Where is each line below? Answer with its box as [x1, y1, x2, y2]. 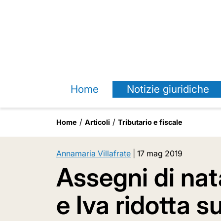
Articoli [85, 118, 110, 126]
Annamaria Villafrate [56, 148, 131, 158]
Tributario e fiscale [118, 118, 183, 126]
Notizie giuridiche [126, 83, 209, 95]
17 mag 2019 [137, 148, 183, 158]
